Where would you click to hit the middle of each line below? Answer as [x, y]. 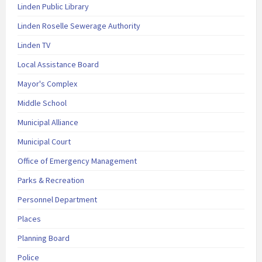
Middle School [42, 103]
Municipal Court [44, 142]
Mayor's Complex [47, 84]
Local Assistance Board [58, 65]
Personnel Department [57, 200]
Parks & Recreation [51, 180]
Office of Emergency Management [77, 161]
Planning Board [44, 238]
